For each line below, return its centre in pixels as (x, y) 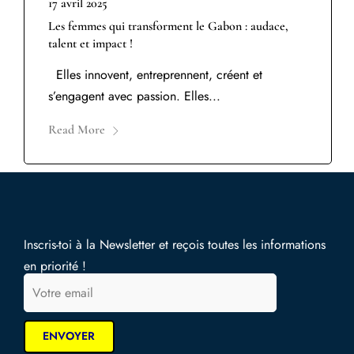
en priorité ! (55, 265)
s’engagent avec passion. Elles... (134, 96)
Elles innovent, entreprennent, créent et (155, 75)
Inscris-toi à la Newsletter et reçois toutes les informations (175, 244)
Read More (77, 130)
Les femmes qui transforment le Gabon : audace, (168, 26)
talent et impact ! (90, 44)
